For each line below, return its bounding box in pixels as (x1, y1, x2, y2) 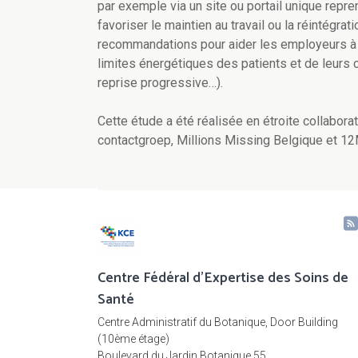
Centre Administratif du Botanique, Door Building (97, 316, 338, 329)
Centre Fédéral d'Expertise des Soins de (97, 266, 348, 291)
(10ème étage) (97, 332, 169, 346)
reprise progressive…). (97, 75, 223, 91)
